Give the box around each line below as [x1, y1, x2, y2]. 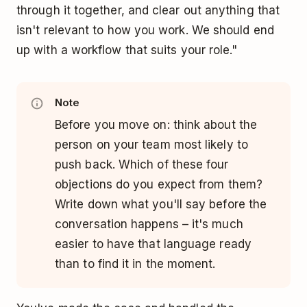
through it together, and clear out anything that [16, 3, 280, 17]
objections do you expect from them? [55, 177, 262, 191]
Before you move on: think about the [55, 117, 257, 132]
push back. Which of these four [55, 157, 229, 171]
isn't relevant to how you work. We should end [16, 23, 274, 37]
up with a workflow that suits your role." [16, 42, 238, 57]
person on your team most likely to [55, 137, 248, 151]
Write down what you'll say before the [55, 197, 267, 211]
